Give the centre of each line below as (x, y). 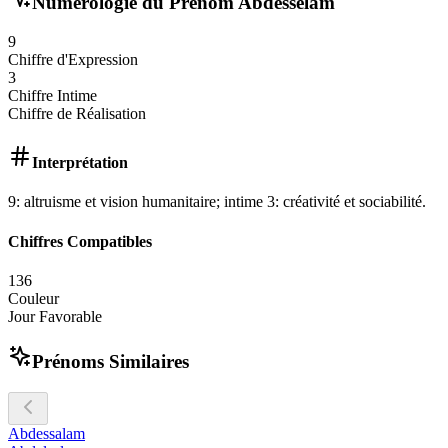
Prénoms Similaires (110, 362)
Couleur (33, 298)
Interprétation (80, 162)
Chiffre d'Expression (73, 59)
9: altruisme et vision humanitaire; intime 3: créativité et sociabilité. (217, 202)
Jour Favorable (55, 316)
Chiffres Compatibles (80, 241)
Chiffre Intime (52, 95)
